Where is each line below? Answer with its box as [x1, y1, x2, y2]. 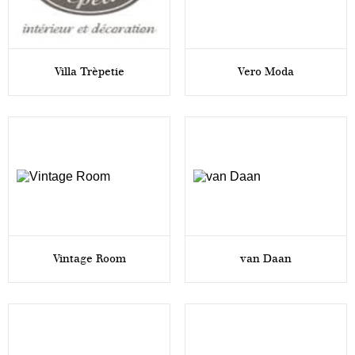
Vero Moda [237, 65, 294, 78]
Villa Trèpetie [54, 65, 124, 78]
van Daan [239, 252, 292, 265]
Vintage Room [52, 252, 126, 265]
